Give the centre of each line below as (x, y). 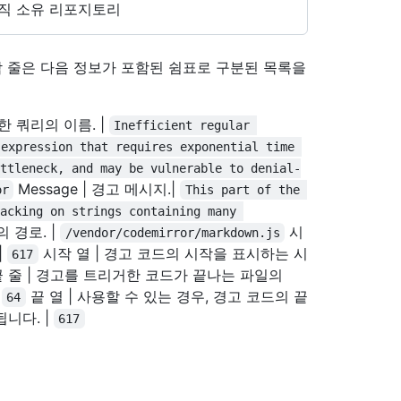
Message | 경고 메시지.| (97, 189)
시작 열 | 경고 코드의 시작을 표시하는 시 (173, 253)
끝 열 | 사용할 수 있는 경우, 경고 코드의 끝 (166, 296)
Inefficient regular (186, 125)
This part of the (246, 190)
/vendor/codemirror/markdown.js (172, 233)
